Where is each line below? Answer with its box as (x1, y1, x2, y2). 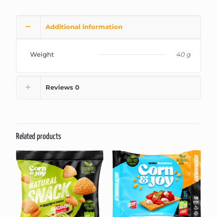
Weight (30, 50, 54, 58)
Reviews (46, 83, 75, 91)
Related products (16, 133, 61, 141)
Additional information (46, 23, 123, 31)
